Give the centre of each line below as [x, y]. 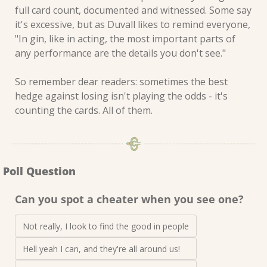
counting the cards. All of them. [84, 111]
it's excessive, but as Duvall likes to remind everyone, [133, 25]
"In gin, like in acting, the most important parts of [125, 39]
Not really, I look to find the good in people [106, 226]
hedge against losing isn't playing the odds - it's [121, 96]
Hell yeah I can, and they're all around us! [103, 249]
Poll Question [39, 171]
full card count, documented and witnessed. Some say [133, 10]
